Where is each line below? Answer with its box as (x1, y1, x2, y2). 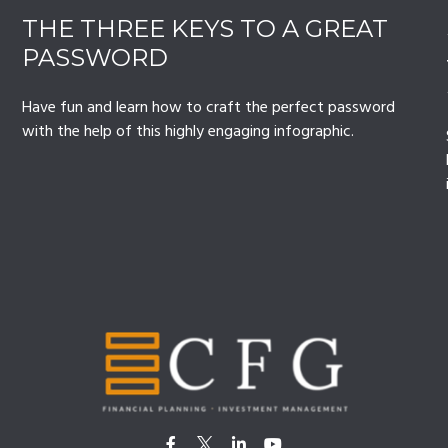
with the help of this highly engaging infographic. (22, 118, 355, 145)
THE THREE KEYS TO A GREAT (22, 13, 389, 43)
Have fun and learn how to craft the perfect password (22, 94, 396, 121)
